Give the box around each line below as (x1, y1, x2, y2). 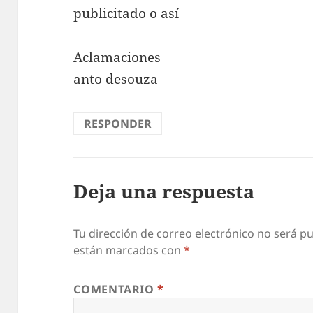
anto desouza (73, 70, 159, 89)
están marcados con (73, 242, 184, 259)
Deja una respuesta (73, 178, 255, 205)
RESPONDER (84, 116, 152, 132)
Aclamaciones (73, 48, 161, 67)
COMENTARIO (73, 282, 158, 298)
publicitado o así (73, 4, 180, 23)
